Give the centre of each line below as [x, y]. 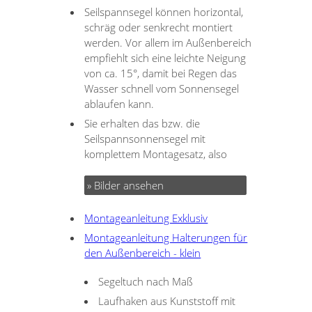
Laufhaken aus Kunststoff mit [167, 301]
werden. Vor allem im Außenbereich [168, 42]
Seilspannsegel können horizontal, [164, 11]
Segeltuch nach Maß [146, 281]
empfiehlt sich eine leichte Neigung [165, 57]
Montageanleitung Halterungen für [166, 237]
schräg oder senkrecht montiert [159, 27]
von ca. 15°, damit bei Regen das [161, 73]
